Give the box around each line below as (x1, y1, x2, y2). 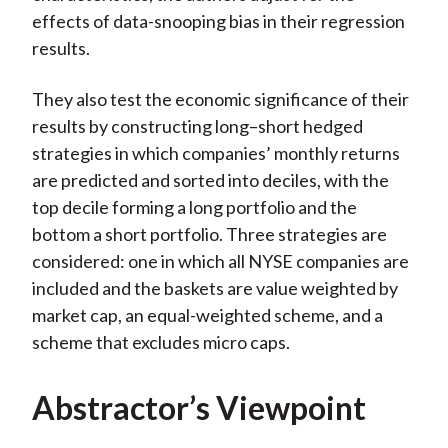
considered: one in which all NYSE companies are (31, 250, 409, 273)
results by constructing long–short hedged (31, 115, 363, 138)
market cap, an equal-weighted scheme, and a (31, 304, 383, 327)
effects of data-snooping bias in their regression (31, 10, 405, 33)
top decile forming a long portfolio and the (31, 196, 357, 219)
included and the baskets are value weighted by (31, 277, 398, 300)
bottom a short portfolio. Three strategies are (31, 223, 387, 246)
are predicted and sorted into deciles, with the (31, 169, 389, 192)
